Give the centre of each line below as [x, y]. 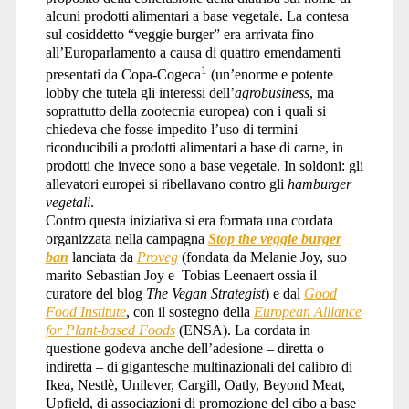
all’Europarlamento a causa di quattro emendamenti [193, 52]
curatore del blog [95, 293]
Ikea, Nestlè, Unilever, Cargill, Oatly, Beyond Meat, [195, 384]
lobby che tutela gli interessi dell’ [140, 92]
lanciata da [102, 257]
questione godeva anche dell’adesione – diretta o [184, 348]
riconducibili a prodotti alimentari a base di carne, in [194, 147]
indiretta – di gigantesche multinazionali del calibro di [199, 366]
